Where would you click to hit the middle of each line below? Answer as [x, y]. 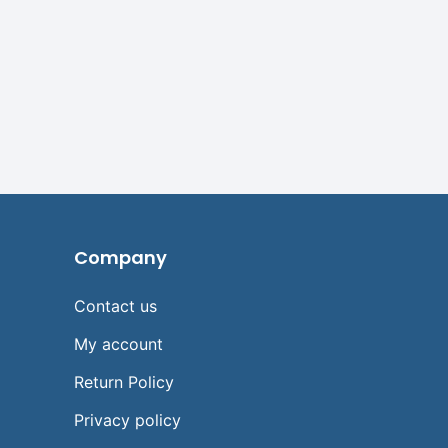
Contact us [115, 306]
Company [120, 258]
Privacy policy [127, 420]
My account [118, 344]
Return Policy [124, 382]
